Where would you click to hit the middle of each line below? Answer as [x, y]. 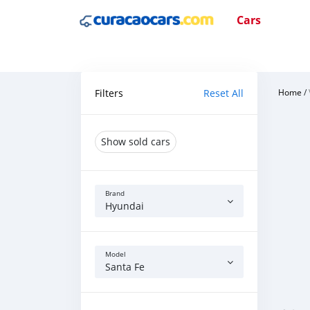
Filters [109, 93]
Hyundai [125, 206]
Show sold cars [136, 142]
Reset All [224, 93]
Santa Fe [125, 267]
